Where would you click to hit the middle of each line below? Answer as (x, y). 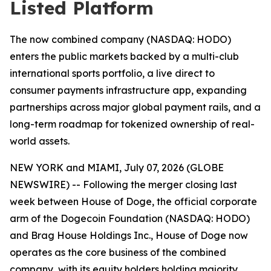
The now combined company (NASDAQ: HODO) (120, 39)
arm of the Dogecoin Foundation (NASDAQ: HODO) (130, 218)
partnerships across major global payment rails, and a (135, 107)
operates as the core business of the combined (118, 252)
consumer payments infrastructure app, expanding (128, 90)
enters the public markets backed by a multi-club (124, 56)
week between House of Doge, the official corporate (133, 201)
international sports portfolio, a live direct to (112, 73)
